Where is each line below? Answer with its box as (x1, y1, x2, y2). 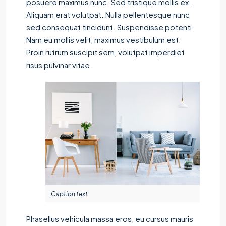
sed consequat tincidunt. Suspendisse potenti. (26, 22, 194, 32)
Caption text (51, 190, 88, 198)
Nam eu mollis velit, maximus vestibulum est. (26, 34, 181, 44)
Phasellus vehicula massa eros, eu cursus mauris (26, 213, 193, 223)
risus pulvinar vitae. (26, 60, 92, 70)
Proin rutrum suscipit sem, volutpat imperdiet (26, 47, 185, 57)
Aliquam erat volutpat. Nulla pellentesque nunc (26, 9, 190, 19)
